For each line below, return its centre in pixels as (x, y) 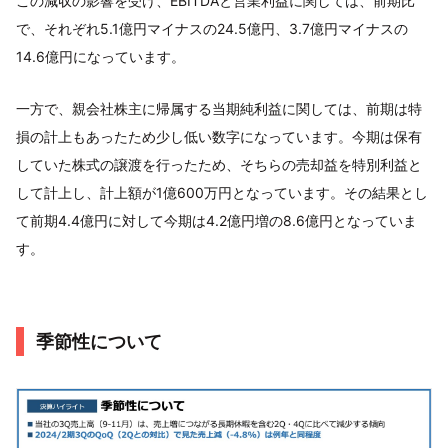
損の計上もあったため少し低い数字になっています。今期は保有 (219, 136)
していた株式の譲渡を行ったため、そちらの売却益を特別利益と (219, 164)
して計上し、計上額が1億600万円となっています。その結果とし (222, 192)
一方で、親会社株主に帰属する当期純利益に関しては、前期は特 (219, 108)
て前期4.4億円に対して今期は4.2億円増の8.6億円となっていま (216, 220)
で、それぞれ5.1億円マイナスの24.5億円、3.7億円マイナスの (212, 28)
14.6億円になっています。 (100, 56)
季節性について (99, 341)
